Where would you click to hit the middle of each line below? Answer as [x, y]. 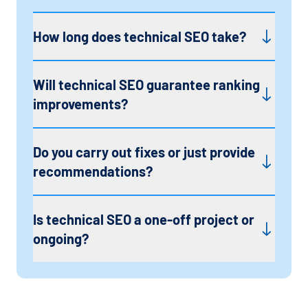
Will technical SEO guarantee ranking [146, 84]
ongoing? [61, 238]
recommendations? [93, 171]
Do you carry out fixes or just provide [144, 152]
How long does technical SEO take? [140, 36]
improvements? [80, 103]
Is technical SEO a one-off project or [144, 219]
